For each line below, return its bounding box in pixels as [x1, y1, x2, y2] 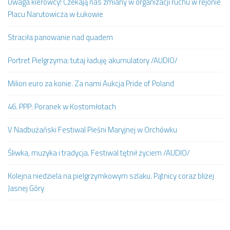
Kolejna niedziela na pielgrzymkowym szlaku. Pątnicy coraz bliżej [8, 169, 214, 182]
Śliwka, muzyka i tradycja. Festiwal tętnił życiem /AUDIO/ [8, 146, 190, 159]
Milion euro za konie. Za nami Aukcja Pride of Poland [8, 77, 174, 89]
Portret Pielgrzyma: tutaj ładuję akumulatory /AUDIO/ [8, 54, 178, 66]
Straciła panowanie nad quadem [8, 31, 113, 43]
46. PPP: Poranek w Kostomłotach [8, 100, 116, 112]
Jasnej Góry [8, 182, 44, 194]
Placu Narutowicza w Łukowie [8, 8, 103, 20]
